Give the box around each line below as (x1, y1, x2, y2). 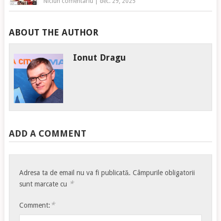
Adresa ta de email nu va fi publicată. (19, 168, 131, 177)
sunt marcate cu (19, 180, 70, 188)
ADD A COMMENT (8, 128, 86, 139)
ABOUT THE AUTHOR (8, 27, 98, 37)
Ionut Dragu (73, 52, 126, 63)
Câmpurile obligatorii (133, 168, 195, 177)
